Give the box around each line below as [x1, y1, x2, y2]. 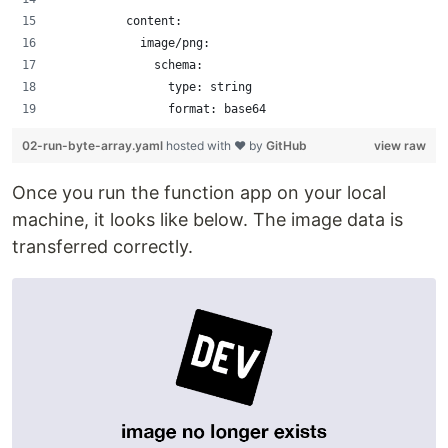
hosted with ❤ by [166, 138, 266, 154]
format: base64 [56, 102, 266, 117]
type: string [56, 80, 252, 95]
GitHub [266, 138, 307, 154]
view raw [374, 138, 426, 154]
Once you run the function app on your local [12, 182, 386, 204]
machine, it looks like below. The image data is [12, 209, 403, 231]
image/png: [56, 36, 210, 51]
